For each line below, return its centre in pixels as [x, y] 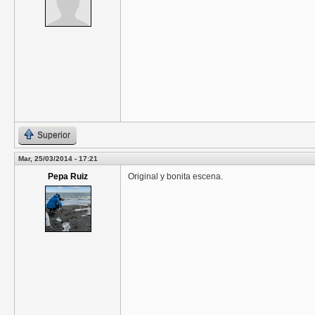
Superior [54, 135]
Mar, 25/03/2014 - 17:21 [58, 159]
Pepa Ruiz [67, 177]
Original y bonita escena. [175, 177]
